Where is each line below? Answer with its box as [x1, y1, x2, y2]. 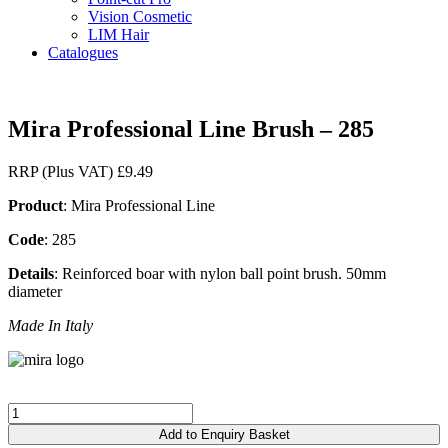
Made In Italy [8, 316, 93, 334]
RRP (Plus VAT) [8, 162, 117, 180]
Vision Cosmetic [88, 8, 192, 25]
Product [8, 196, 63, 214]
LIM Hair [88, 26, 149, 43]
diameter [8, 282, 62, 300]
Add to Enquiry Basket [158, 426, 290, 442]
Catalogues [48, 44, 118, 61]
